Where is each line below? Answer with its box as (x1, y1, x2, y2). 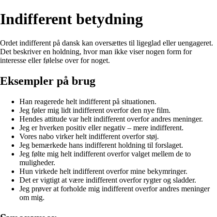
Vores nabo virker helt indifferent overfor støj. (19, 132, 159, 140)
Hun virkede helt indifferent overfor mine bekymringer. (19, 167, 187, 175)
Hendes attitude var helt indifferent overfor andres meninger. (19, 114, 203, 123)
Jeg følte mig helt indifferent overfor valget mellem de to (19, 149, 191, 158)
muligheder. (19, 158, 55, 167)
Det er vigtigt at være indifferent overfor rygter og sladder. (19, 175, 196, 184)
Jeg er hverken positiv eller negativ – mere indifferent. (19, 123, 184, 132)
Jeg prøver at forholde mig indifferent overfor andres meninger (19, 184, 210, 193)
